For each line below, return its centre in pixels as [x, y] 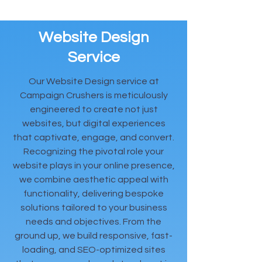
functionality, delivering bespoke [94, 194]
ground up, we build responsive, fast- [94, 236]
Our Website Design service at [94, 81]
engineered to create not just [94, 109]
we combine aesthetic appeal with [94, 180]
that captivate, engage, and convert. [94, 137]
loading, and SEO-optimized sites [94, 250]
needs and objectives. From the [94, 222]
